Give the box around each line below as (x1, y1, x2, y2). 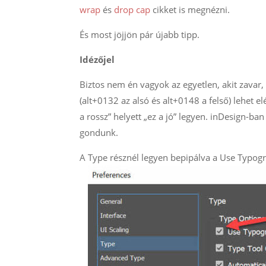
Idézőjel (80, 53, 118, 66)
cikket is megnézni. (150, 4, 230, 16)
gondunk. (80, 126, 119, 139)
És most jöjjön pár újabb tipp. (80, 28, 200, 41)
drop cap (114, 4, 151, 16)
